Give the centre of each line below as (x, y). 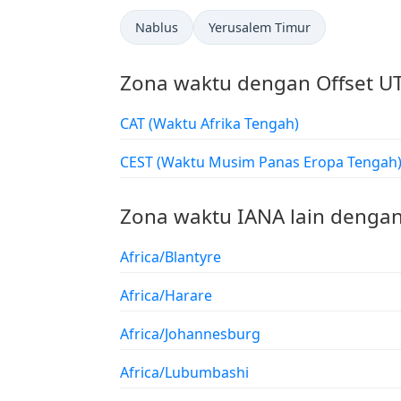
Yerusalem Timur (260, 27)
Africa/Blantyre (171, 257)
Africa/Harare (166, 295)
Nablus (157, 27)
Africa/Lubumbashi (184, 372)
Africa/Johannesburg (190, 334)
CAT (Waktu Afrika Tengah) (224, 124)
